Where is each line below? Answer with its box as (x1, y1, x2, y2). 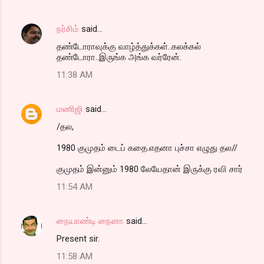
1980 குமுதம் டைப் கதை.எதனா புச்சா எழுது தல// (57, 142, 237, 153)
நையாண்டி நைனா (57, 215, 124, 226)
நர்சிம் (57, 23, 79, 34)
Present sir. (57, 233, 100, 244)
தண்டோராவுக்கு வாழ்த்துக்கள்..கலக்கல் (57, 41, 201, 52)
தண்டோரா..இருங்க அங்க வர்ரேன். (57, 51, 181, 62)
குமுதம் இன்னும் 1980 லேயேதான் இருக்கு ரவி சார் (57, 163, 243, 174)
